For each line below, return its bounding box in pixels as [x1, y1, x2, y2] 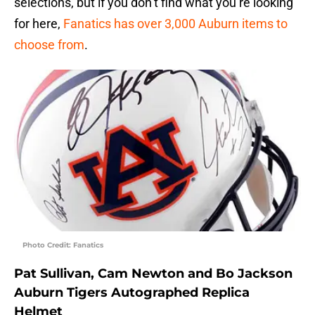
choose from [14, 37, 84, 53]
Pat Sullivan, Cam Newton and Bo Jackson [14, 266, 292, 282]
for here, [14, 16, 63, 32]
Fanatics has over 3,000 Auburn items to [63, 16, 288, 32]
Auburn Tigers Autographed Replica [14, 285, 250, 301]
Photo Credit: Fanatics [22, 240, 103, 250]
